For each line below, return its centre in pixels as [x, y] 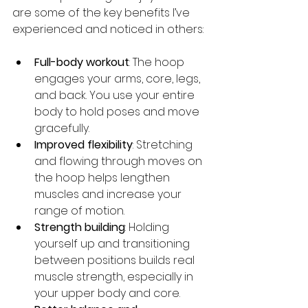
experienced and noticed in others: [108, 29]
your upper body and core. [107, 293]
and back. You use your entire [116, 95]
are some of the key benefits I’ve [102, 12]
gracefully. [62, 128]
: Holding [148, 227]
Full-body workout [82, 62]
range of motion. [79, 210]
